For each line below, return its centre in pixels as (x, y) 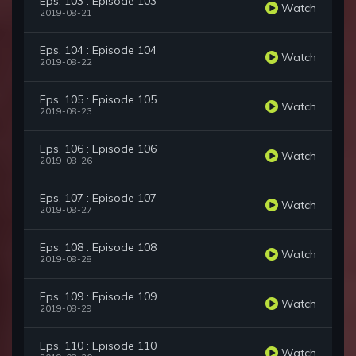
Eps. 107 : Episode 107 (98, 198)
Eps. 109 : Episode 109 (98, 297)
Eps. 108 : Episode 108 (98, 248)
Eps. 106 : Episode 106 (98, 149)
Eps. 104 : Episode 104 (98, 50)
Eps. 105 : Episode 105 (98, 100)
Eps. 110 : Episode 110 (98, 346)
